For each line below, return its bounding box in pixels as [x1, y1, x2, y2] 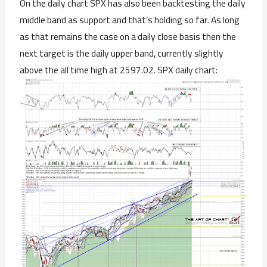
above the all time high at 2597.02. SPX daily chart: [20, 61, 218, 79]
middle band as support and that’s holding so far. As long [20, 11, 240, 29]
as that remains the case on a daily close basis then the [20, 28, 237, 46]
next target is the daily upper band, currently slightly [20, 45, 224, 63]
